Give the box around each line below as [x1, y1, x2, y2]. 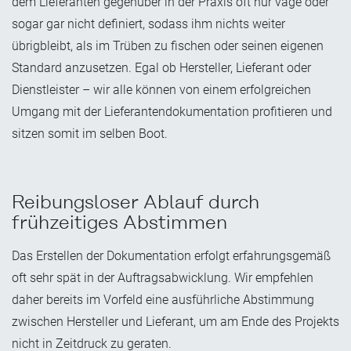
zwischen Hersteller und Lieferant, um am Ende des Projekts [12, 314, 339, 330]
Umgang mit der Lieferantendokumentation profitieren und [12, 104, 332, 120]
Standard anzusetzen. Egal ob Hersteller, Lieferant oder [12, 60, 311, 76]
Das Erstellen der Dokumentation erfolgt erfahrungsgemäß [12, 248, 331, 264]
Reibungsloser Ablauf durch [12, 191, 259, 213]
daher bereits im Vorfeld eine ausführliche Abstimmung [12, 292, 314, 308]
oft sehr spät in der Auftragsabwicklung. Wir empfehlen [12, 270, 313, 286]
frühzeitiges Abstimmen [12, 212, 227, 233]
